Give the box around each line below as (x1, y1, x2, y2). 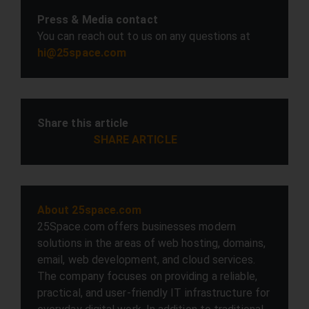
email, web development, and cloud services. (37, 253, 256, 266)
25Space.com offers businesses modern (37, 220, 236, 233)
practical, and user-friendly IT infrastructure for (37, 286, 270, 299)
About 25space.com (37, 203, 142, 217)
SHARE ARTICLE (92, 133, 177, 146)
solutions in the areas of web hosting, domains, (37, 237, 266, 250)
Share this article (37, 117, 129, 130)
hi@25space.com (37, 46, 127, 59)
